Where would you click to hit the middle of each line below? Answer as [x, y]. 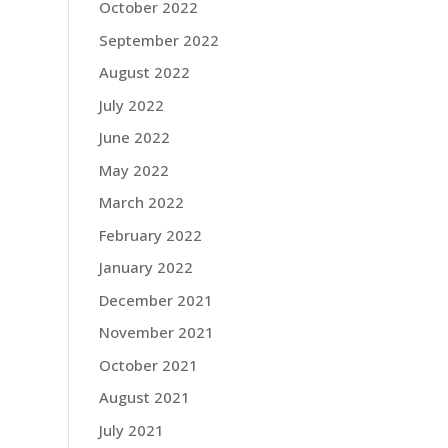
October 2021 [148, 364]
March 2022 [141, 202]
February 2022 [150, 234]
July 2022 [131, 104]
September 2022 [158, 39]
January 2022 [145, 267]
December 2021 [155, 299]
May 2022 [133, 169]
